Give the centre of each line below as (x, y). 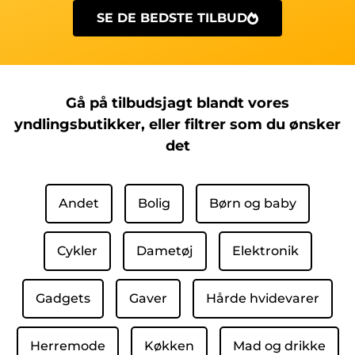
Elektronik (265, 251)
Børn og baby (253, 204)
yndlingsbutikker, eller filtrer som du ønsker (177, 124)
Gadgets (63, 299)
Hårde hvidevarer (263, 299)
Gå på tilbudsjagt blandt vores (177, 103)
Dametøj (164, 251)
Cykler (77, 251)
